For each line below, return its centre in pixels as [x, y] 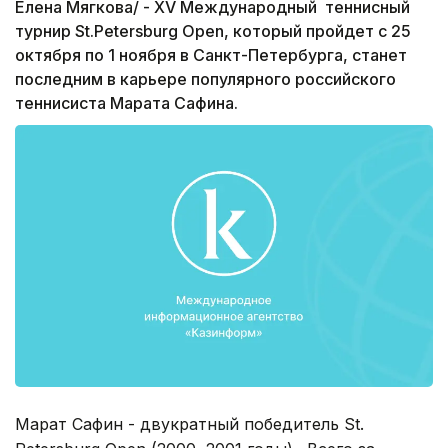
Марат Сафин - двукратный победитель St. [189, 423]
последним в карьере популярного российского [205, 79]
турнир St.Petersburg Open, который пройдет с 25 [213, 31]
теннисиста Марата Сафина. [126, 103]
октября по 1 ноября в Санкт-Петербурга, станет [211, 55]
